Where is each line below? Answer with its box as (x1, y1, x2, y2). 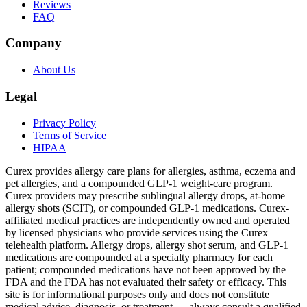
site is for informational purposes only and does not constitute (5, 288, 269, 300)
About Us (33, 64, 75, 76)
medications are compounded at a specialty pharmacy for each (5, 251, 273, 263)
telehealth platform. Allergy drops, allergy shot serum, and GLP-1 (5, 238, 288, 251)
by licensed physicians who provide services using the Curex (5, 226, 268, 238)
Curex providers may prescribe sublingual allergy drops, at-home (5, 189, 285, 201)
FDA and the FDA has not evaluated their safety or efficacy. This (5, 275, 286, 288)
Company (5, 36, 62, 51)
